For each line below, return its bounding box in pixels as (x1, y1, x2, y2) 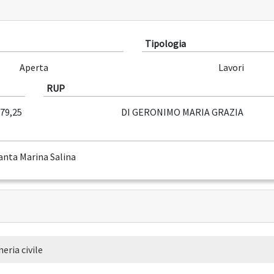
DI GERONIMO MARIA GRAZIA (120, 106, 243, 119)
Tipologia (144, 37, 186, 50)
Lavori (218, 61, 244, 74)
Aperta (20, 61, 49, 74)
